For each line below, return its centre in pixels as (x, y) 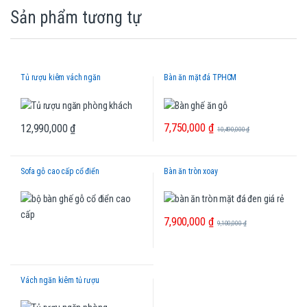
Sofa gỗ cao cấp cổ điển (60, 171)
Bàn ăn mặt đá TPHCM (200, 77)
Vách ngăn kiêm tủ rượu (60, 280)
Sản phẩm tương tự (76, 17)
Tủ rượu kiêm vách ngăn (60, 77)
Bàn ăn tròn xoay (191, 171)
